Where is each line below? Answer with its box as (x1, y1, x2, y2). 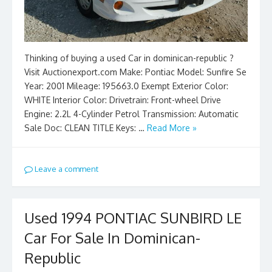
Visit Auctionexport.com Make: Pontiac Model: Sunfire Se (24, 67, 246, 78)
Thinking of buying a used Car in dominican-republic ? (24, 53, 234, 64)
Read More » (147, 123, 197, 134)
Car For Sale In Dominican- (24, 228, 200, 247)
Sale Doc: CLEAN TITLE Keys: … (24, 123, 147, 134)
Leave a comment (33, 164, 98, 174)
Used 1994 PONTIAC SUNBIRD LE (24, 208, 242, 227)
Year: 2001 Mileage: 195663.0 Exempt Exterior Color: (24, 81, 228, 92)
